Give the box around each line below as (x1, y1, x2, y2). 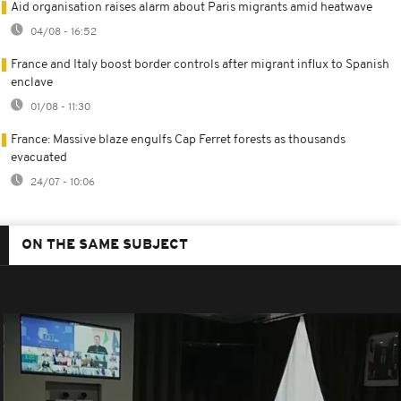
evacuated (11, 150, 67, 165)
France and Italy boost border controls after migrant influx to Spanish (11, 57, 389, 72)
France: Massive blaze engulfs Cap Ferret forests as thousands (11, 132, 346, 147)
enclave (11, 75, 53, 90)
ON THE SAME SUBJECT (21, 237, 188, 252)
